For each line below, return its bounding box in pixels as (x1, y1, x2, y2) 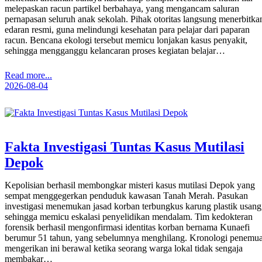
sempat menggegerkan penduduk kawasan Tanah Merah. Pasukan (5, 191, 248, 201)
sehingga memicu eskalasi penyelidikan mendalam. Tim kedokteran (5, 212, 253, 222)
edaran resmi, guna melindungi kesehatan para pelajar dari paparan (5, 24, 250, 35)
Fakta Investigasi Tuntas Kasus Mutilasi (5, 139, 244, 155)
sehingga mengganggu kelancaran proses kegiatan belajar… (5, 45, 225, 56)
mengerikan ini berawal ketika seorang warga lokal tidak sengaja (5, 243, 243, 254)
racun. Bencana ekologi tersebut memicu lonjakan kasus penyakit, (5, 35, 247, 45)
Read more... (5, 70, 52, 80)
